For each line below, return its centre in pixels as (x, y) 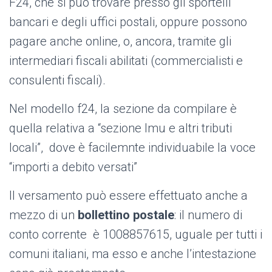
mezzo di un (43, 215)
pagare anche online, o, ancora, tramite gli (120, 42)
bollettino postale (126, 215)
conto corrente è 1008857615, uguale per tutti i (136, 235)
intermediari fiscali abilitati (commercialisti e (126, 61)
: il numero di (208, 215)
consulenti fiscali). (57, 80)
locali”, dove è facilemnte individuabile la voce (132, 148)
